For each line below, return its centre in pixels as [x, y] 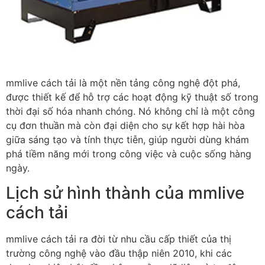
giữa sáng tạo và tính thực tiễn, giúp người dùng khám [127, 139]
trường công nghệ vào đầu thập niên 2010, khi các [119, 253]
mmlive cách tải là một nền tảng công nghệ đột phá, [123, 83]
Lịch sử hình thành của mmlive [125, 193]
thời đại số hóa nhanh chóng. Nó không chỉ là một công [130, 111]
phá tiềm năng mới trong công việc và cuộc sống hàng [129, 153]
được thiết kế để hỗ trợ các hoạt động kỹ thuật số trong [132, 97]
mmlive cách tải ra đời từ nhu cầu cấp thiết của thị [119, 239]
